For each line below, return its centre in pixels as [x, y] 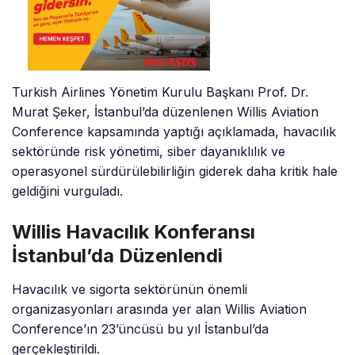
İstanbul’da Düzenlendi [117, 256]
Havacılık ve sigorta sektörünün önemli [130, 290]
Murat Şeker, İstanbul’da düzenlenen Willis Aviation [166, 112]
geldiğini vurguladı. [68, 191]
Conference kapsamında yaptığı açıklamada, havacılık [174, 132]
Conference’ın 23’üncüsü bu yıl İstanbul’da [141, 329]
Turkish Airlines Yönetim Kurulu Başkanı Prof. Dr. [160, 92]
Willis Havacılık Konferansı [134, 232]
